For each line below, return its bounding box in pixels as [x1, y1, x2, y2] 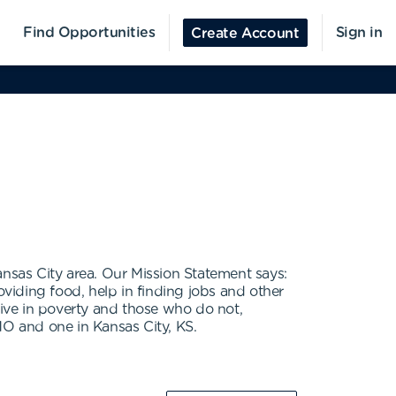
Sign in [335, 26, 382, 40]
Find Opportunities [23, 26, 156, 40]
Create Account [191, 27, 300, 41]
